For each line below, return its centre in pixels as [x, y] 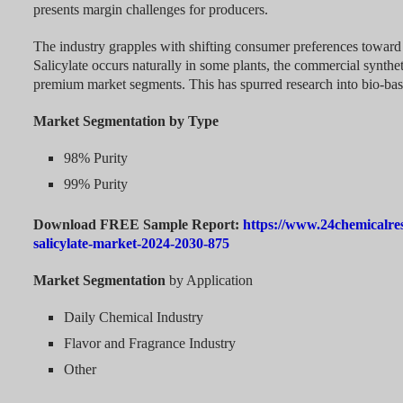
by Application [210, 281]
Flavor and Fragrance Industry [149, 344]
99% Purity [95, 184]
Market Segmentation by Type [125, 121]
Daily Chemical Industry [133, 318]
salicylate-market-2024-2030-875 [131, 244]
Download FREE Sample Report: [138, 225]
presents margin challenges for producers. [150, 10]
